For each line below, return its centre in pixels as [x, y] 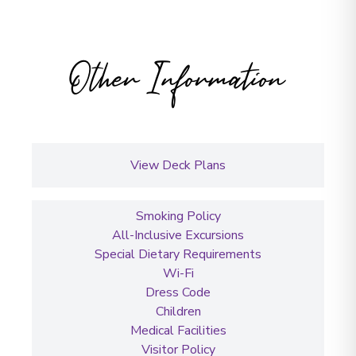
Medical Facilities [178, 330]
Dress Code [178, 292]
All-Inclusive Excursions [178, 235]
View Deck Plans [178, 165]
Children [178, 311]
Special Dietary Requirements [178, 254]
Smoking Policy [178, 216]
